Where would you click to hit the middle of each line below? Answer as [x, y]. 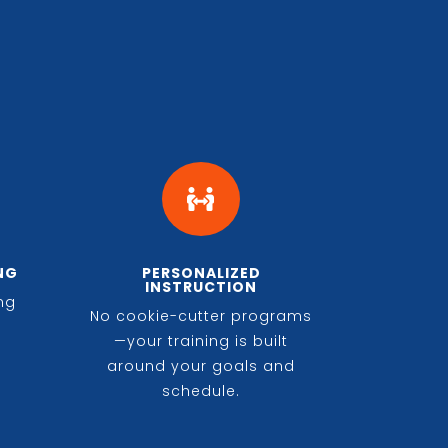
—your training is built [201, 340]
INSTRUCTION [201, 286]
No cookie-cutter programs [201, 315]
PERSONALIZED [201, 272]
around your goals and [201, 365]
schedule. [201, 390]
